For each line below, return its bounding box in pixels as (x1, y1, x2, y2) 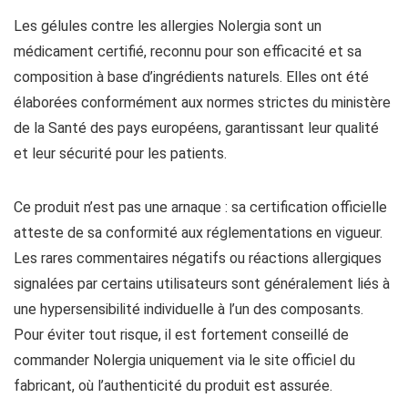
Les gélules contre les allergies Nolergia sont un (14, 17, 321, 35)
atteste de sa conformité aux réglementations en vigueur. (14, 224, 382, 241)
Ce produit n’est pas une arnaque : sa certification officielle (14, 199, 387, 216)
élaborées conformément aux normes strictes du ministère (14, 94, 391, 111)
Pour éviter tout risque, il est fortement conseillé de (14, 326, 349, 343)
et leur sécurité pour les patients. (14, 145, 227, 162)
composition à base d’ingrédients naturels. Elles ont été (14, 68, 369, 86)
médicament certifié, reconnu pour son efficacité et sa (14, 43, 362, 60)
